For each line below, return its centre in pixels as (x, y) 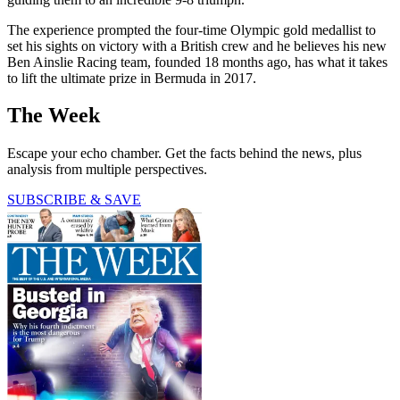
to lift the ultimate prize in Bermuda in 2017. (132, 78)
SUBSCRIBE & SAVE (74, 200)
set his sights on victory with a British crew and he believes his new (197, 46)
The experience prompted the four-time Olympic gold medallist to (192, 29)
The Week (54, 116)
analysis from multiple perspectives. (107, 170)
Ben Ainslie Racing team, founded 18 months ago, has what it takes (197, 62)
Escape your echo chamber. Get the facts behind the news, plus (184, 154)
